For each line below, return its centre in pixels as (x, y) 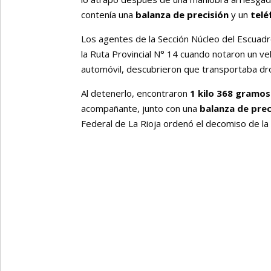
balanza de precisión (182, 14)
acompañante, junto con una (141, 108)
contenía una (109, 14)
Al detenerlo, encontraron (136, 93)
